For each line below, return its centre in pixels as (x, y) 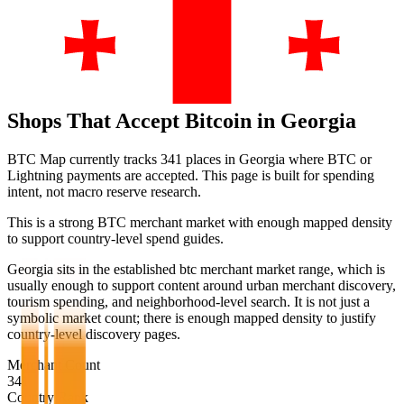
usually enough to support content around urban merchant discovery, (202, 285)
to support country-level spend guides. (115, 238)
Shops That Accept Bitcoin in (144, 120)
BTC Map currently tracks (84, 159)
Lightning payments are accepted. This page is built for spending (191, 175)
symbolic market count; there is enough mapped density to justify (192, 317)
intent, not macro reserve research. (104, 191)
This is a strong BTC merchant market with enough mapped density (200, 222)
